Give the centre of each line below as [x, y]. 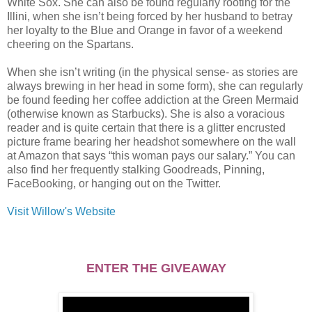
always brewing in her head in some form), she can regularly [155, 86]
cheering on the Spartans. [70, 44]
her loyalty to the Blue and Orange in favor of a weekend [145, 30]
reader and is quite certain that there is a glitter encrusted [146, 127]
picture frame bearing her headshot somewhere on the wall [151, 141]
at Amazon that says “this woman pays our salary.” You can [151, 155]
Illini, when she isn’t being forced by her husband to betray [150, 16]
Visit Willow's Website [61, 211]
